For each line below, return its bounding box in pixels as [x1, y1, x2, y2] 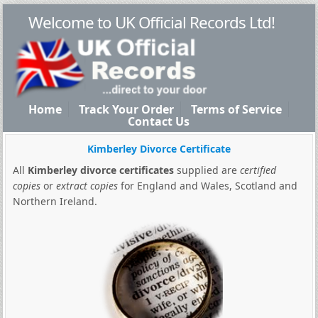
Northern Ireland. [12, 194, 97, 208]
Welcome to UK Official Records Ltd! [28, 11, 275, 33]
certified [239, 163, 276, 177]
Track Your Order [79, 102, 175, 117]
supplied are [173, 163, 240, 177]
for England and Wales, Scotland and [117, 179, 297, 192]
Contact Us [128, 114, 190, 129]
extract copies [55, 179, 118, 192]
